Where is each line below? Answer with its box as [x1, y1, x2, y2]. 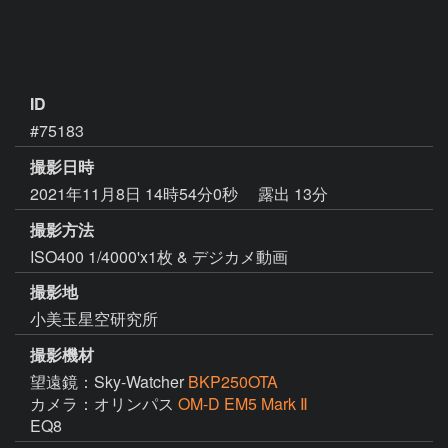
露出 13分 [258, 181, 328, 205]
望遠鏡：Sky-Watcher [30, 370, 188, 394]
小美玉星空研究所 [30, 307, 158, 331]
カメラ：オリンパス [30, 392, 178, 416]
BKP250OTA [188, 370, 278, 394]
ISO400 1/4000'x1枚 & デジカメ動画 [30, 244, 288, 268]
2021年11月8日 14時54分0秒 [30, 181, 242, 205]
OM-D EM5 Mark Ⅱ [178, 392, 308, 416]
